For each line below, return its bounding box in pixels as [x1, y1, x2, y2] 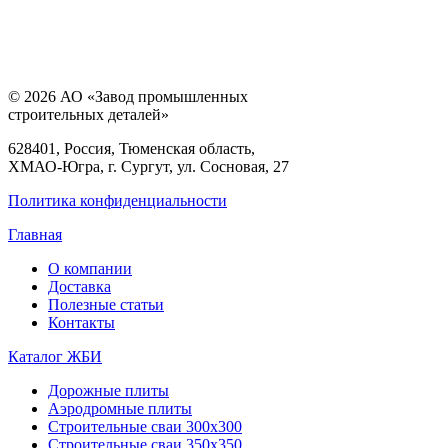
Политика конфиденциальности [8, 191, 227, 209]
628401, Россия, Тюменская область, [8, 139, 255, 157]
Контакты [48, 313, 115, 331]
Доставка [48, 277, 111, 295]
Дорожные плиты [48, 381, 169, 399]
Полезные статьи [48, 295, 164, 313]
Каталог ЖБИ [8, 347, 102, 365]
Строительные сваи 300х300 [48, 417, 242, 435]
